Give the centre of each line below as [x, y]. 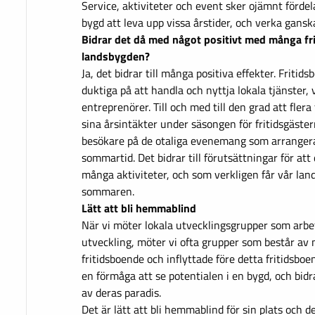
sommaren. [108, 191]
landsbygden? [116, 56]
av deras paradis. [121, 292]
